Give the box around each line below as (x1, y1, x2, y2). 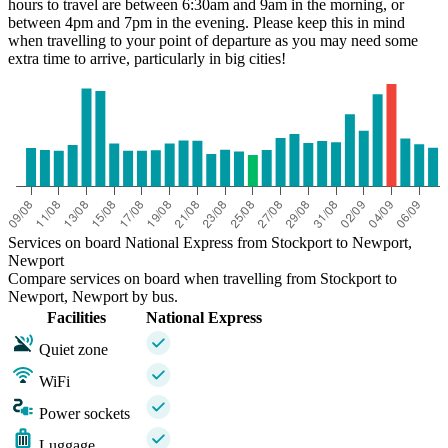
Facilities (47, 309, 106, 327)
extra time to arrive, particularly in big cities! (8, 50, 286, 68)
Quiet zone (39, 341, 108, 359)
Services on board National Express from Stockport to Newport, (8, 234, 412, 252)
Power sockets (39, 405, 130, 423)
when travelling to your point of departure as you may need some (8, 32, 418, 50)
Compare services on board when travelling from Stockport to (8, 270, 397, 288)
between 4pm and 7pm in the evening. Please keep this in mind (8, 14, 405, 32)
